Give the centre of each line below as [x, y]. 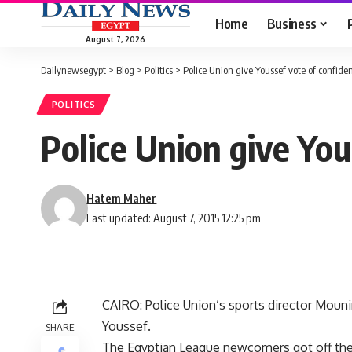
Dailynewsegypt [73, 70]
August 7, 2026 [115, 39]
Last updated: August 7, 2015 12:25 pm [174, 218]
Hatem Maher [122, 198]
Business [291, 23]
